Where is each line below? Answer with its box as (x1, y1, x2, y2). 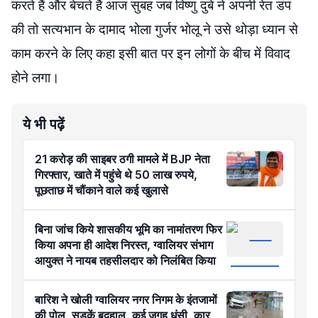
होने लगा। (11, 70, 60, 86)
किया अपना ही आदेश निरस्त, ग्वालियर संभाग (35, 238, 213, 252)
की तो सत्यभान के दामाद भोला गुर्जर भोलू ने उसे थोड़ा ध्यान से (11, 21, 298, 38)
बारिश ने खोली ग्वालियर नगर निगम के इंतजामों (35, 292, 217, 307)
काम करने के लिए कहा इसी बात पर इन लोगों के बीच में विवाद (11, 45, 290, 62)
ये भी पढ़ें (23, 116, 65, 133)
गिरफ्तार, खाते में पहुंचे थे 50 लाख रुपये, (35, 168, 197, 182)
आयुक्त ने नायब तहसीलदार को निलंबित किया (35, 253, 216, 268)
